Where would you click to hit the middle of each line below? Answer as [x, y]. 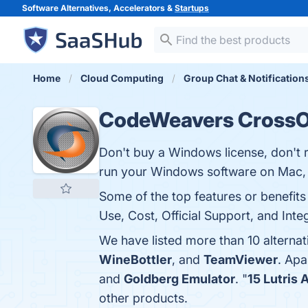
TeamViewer [241, 260]
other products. [143, 298]
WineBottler [135, 260]
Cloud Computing [122, 78]
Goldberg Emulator [179, 279]
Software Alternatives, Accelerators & [98, 8]
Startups [192, 8]
